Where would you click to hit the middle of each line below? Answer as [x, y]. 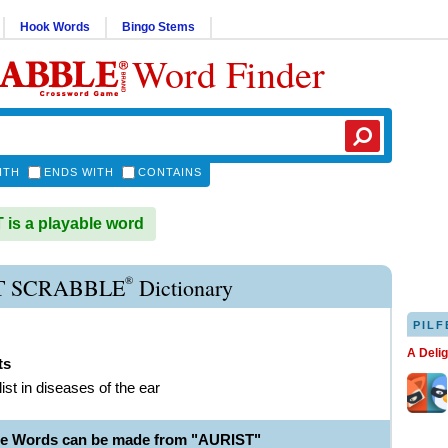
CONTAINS [170, 172]
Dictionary [183, 287]
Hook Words [55, 27]
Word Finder [228, 73]
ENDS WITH [79, 172]
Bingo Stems [158, 27]
